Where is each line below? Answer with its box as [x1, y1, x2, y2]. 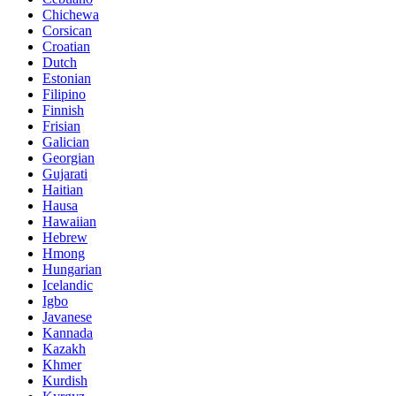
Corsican [42, 22, 92, 38]
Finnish [42, 102, 84, 118]
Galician [42, 133, 89, 149]
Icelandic [42, 277, 93, 293]
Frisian [42, 118, 80, 133]
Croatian [42, 38, 90, 54]
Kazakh [42, 340, 86, 356]
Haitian [42, 181, 83, 197]
